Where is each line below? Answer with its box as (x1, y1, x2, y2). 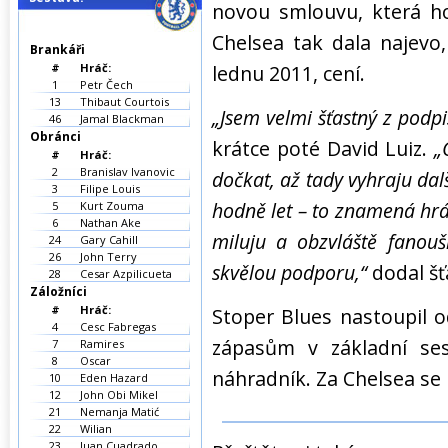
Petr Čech (80, 77, 133, 92)
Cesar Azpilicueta (80, 266, 172, 281)
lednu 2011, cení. (212, 60, 365, 87)
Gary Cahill (80, 232, 138, 247)
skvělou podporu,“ (212, 259, 372, 286)
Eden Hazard (80, 370, 148, 385)
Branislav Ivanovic (80, 164, 175, 179)
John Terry (80, 249, 137, 264)
